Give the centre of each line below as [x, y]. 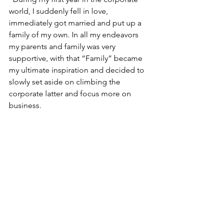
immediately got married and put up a [76, 23]
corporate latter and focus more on [71, 93]
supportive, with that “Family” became [77, 58]
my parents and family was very [63, 46]
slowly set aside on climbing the [66, 82]
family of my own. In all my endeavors [75, 34]
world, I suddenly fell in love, [59, 11]
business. [25, 105]
